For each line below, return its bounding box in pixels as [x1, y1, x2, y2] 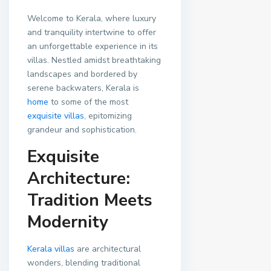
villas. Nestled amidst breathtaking [27, 54, 161, 66]
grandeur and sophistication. [27, 124, 137, 135]
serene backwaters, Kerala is [27, 82, 139, 94]
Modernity [27, 211, 108, 233]
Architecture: [27, 167, 130, 190]
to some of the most [48, 96, 128, 108]
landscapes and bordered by [27, 68, 137, 80]
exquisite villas [27, 110, 84, 122]
